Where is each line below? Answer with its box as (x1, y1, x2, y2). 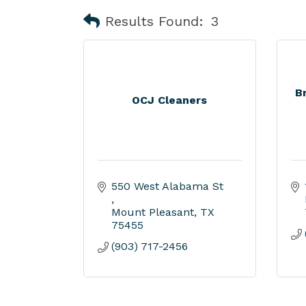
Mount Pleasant (111, 206, 194, 219)
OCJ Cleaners (132, 94, 208, 107)
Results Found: (105, 12, 204, 29)
